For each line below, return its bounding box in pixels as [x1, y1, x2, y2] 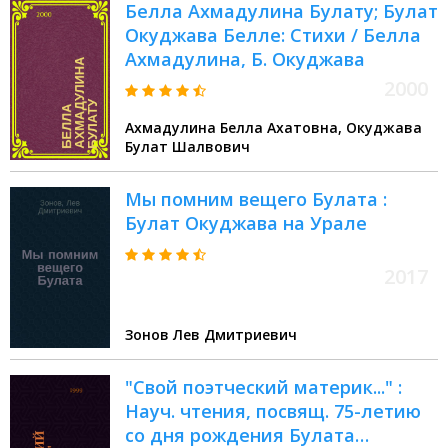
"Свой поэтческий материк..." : [125, 375, 402, 400]
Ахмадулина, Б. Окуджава [125, 47, 365, 72]
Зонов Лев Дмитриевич [125, 325, 297, 345]
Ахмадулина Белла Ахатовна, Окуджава [125, 118, 346, 138]
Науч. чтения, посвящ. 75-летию [125, 399, 421, 424]
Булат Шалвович [125, 137, 250, 157]
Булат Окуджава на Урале [125, 211, 367, 236]
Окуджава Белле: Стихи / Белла [125, 23, 421, 48]
